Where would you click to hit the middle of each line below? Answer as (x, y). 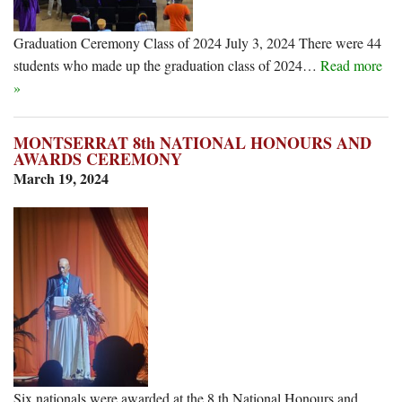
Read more (351, 65)
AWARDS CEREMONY (98, 158)
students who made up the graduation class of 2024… (167, 65)
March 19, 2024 (61, 178)
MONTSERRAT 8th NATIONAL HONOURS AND (192, 142)
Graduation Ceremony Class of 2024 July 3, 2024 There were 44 (197, 42)
